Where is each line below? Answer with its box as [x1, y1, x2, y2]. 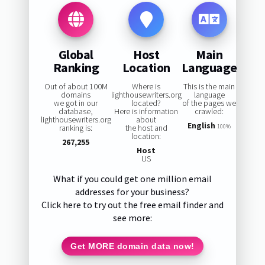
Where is [132, 81, 161, 92]
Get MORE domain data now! [70, 241, 195, 251]
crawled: [195, 106, 224, 117]
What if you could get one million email [53, 173, 212, 185]
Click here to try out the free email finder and [41, 199, 224, 211]
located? [131, 98, 161, 109]
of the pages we [182, 98, 237, 109]
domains [61, 89, 91, 101]
